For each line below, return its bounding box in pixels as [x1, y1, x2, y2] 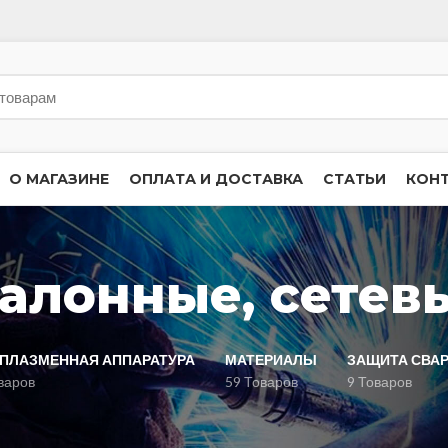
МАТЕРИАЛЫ [225, 351, 317, 368]
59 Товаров [225, 373, 298, 390]
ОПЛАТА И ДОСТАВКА [129, 170, 303, 188]
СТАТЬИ [323, 170, 386, 188]
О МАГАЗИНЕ [9, 170, 109, 188]
